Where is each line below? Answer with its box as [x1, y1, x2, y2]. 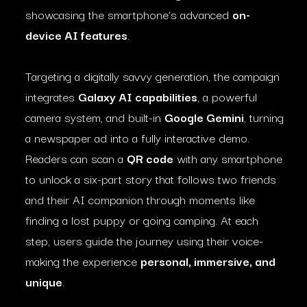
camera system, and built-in [25, 108, 164, 126]
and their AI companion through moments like [25, 190, 255, 208]
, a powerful [197, 87, 257, 106]
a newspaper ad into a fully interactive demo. [25, 128, 249, 147]
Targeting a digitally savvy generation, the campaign [25, 66, 280, 85]
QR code [127, 149, 173, 167]
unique [25, 272, 62, 291]
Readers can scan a [25, 149, 127, 167]
